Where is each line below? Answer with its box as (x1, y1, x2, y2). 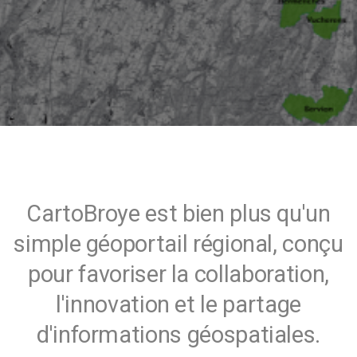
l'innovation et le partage (56, 290, 301, 318)
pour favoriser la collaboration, (28, 260, 329, 288)
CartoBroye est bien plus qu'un (26, 199, 331, 227)
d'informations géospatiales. (36, 320, 321, 348)
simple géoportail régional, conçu (14, 229, 343, 257)
